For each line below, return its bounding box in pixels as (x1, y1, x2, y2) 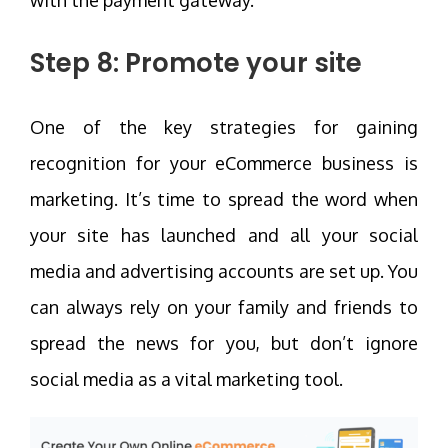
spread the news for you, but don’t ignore (30, 331, 418, 354)
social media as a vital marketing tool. (30, 367, 343, 390)
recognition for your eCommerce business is (30, 151, 418, 174)
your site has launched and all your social (30, 223, 418, 246)
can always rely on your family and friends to (30, 295, 418, 318)
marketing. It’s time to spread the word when (30, 187, 418, 210)
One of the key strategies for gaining (30, 115, 418, 138)
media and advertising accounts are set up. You (30, 259, 418, 282)
